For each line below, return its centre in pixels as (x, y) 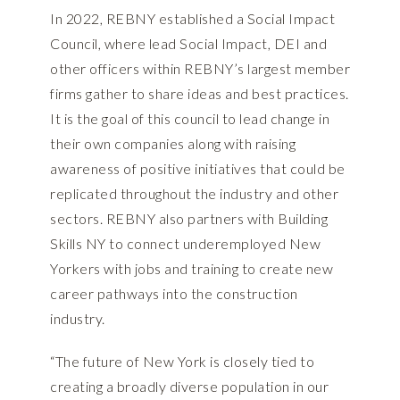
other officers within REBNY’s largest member (200, 69)
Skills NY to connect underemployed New (185, 244)
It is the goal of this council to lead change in (190, 119)
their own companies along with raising (173, 144)
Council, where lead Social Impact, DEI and (188, 44)
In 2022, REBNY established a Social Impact (192, 19)
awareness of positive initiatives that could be (198, 169)
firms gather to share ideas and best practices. (200, 94)
